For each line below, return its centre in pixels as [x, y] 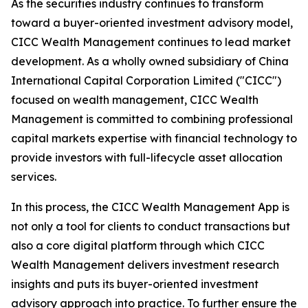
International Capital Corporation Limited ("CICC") [146, 80]
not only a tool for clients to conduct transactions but [151, 226]
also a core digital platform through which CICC [138, 245]
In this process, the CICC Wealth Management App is [150, 207]
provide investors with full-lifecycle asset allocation [147, 157]
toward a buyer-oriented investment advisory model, [152, 23]
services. [34, 177]
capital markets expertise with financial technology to [154, 138]
